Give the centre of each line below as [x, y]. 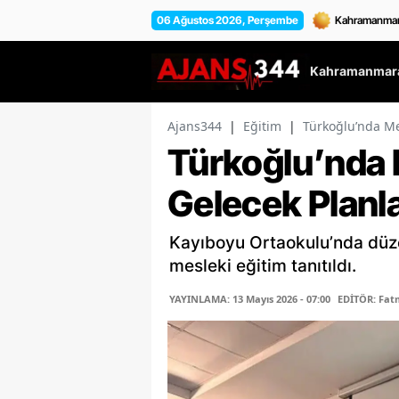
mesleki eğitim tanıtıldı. [263, 266]
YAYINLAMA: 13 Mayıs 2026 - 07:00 [250, 299]
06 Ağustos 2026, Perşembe [228, 20]
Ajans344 [195, 126]
